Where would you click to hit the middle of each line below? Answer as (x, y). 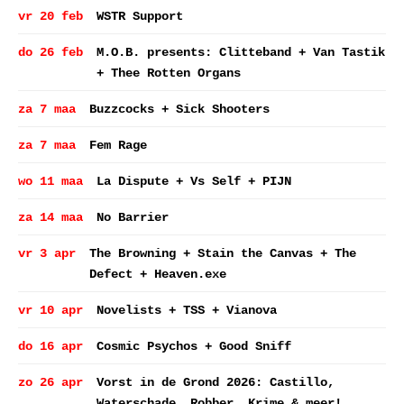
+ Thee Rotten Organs (169, 73)
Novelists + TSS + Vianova (187, 310)
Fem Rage (118, 145)
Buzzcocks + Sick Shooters (179, 109)
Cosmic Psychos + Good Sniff (194, 346)
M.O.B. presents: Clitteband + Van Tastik (241, 52)
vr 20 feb (50, 16)
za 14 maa (50, 217)
